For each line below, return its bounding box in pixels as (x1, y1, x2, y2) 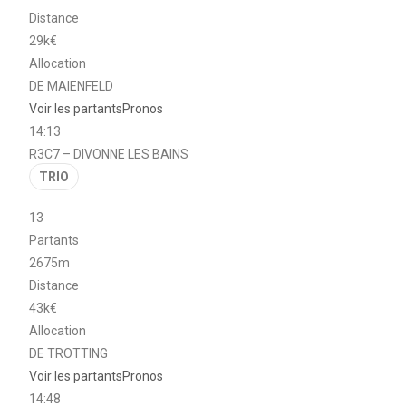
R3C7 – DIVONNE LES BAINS (29, 146, 189, 161)
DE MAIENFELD (29, 78, 114, 93)
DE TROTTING (29, 345, 109, 361)
